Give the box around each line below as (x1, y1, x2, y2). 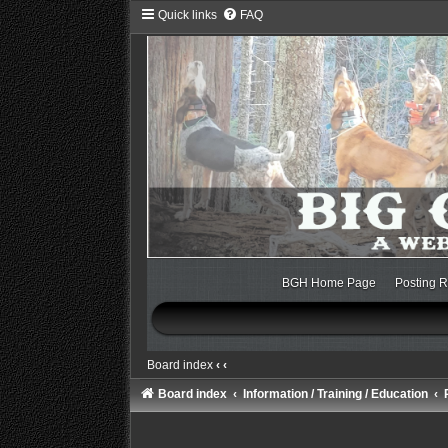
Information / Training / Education (242, 386, 428, 401)
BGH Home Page (282, 275, 376, 290)
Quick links (157, 8, 217, 22)
